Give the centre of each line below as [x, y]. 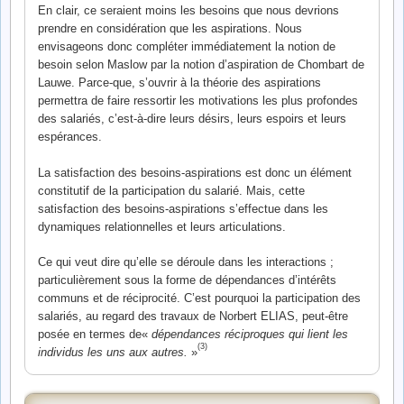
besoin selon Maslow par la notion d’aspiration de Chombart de [201, 65]
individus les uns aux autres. [113, 353]
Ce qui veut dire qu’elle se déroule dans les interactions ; [186, 262]
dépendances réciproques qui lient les [250, 335]
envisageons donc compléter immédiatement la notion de [187, 47]
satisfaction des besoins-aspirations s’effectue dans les [183, 208]
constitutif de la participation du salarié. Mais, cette [171, 190]
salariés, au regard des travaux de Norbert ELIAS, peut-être [193, 317]
